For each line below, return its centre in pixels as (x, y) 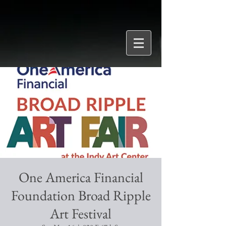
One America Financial (81, 177)
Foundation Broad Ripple (81, 195)
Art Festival (81, 213)
